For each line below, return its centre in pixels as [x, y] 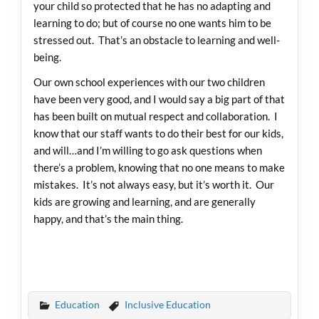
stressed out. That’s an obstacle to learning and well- [156, 40]
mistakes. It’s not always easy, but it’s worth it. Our [153, 185]
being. [47, 57]
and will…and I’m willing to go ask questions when [147, 151]
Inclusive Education [167, 305]
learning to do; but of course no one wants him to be [152, 22]
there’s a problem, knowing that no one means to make [159, 168]
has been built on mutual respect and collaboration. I [155, 116]
